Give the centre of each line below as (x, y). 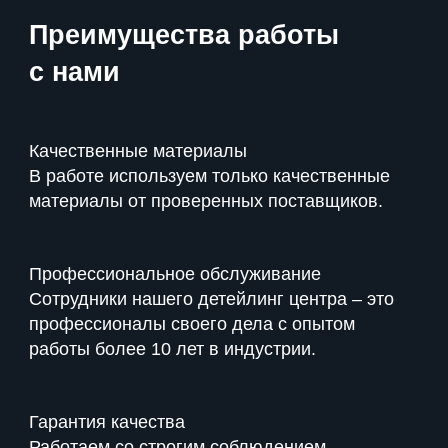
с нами (74, 72)
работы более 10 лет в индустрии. (172, 349)
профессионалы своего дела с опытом (192, 324)
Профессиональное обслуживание (175, 274)
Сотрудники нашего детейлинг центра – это (211, 299)
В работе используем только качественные (209, 176)
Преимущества (133, 35)
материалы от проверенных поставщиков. (206, 201)
